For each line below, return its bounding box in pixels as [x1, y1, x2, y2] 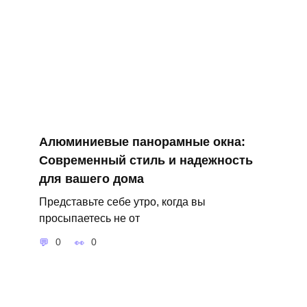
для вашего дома [38, 172, 144, 186]
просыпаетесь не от [38, 212, 140, 225]
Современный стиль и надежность [38, 153, 253, 168]
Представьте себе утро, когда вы [38, 195, 206, 208]
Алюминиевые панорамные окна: [38, 135, 245, 149]
